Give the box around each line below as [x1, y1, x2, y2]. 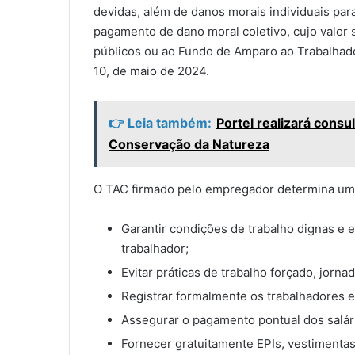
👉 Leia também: [109, 115, 212, 132]
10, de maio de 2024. [94, 63, 209, 79]
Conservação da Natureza [109, 136, 269, 153]
